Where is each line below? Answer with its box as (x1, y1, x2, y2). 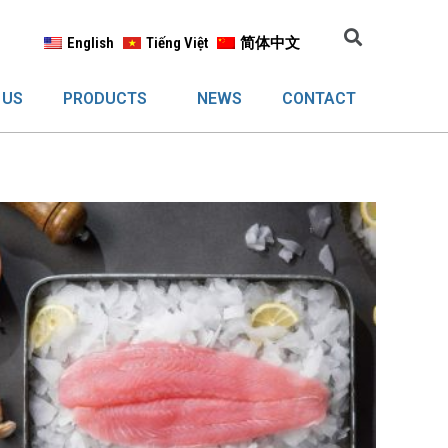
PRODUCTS (62, 89, 147, 108)
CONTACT (281, 89, 356, 108)
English (66, 34, 114, 52)
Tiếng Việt (145, 34, 208, 52)
